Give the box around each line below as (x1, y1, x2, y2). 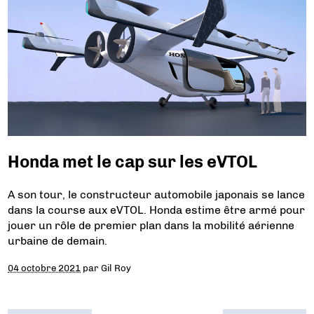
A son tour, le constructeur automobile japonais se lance (8, 188, 306, 202)
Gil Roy (101, 262, 132, 274)
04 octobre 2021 (8, 262, 81, 274)
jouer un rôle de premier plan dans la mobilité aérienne (8, 219, 295, 233)
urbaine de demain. (8, 234, 108, 248)
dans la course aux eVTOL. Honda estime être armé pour (8, 203, 306, 217)
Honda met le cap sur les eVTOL (8, 151, 258, 172)
